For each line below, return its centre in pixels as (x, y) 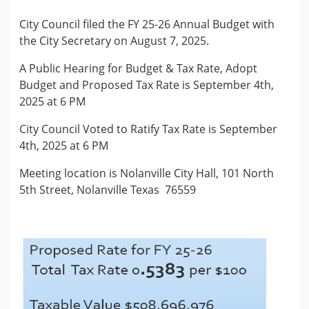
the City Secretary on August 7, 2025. (117, 41)
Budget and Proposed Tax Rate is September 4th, (147, 85)
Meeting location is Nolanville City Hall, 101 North (147, 173)
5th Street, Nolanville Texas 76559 (108, 190)
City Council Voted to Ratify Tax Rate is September (149, 129)
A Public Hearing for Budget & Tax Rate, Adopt (139, 69)
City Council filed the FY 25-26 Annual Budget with (147, 24)
